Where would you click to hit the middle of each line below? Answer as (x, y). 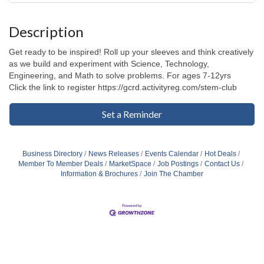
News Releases (113, 154)
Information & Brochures (99, 174)
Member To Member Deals (61, 164)
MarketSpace (130, 164)
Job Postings (178, 164)
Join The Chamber (174, 174)
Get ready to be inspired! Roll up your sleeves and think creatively (131, 52)
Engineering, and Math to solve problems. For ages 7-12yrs (120, 75)
